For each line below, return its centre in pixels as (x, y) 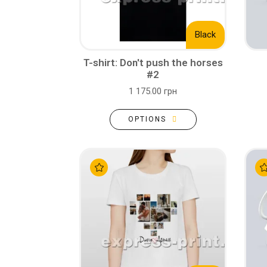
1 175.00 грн (153, 91)
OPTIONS (147, 119)
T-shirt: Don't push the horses (153, 63)
